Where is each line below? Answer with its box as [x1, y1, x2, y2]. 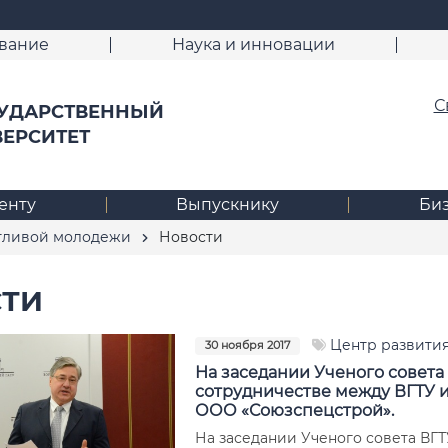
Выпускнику [175, 194, 279, 214]
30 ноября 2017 [204, 338, 290, 352]
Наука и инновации [171, 35, 335, 54]
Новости [154, 227, 223, 246]
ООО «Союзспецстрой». [194, 400, 394, 420]
